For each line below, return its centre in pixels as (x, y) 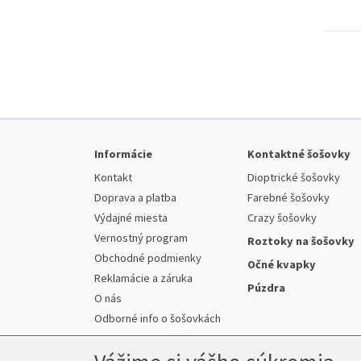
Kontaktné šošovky (299, 154)
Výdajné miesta (131, 217)
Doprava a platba (135, 197)
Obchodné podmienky (148, 257)
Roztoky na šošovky (301, 241)
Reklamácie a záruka (143, 278)
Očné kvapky (282, 264)
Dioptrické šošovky (294, 177)
